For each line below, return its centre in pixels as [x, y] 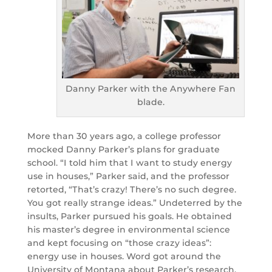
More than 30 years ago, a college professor [124, 136]
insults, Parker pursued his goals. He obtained [129, 216]
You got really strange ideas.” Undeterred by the [134, 203]
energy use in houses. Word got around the [124, 257]
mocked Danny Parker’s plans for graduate [123, 150]
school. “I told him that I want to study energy [129, 163]
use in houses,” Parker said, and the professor [128, 176]
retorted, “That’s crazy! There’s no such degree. [131, 190]
